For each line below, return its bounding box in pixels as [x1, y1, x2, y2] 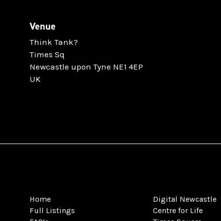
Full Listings [30, 205, 75, 215]
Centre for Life [153, 205, 203, 215]
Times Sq [30, 49, 65, 59]
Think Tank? [30, 37, 78, 47]
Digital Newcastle [153, 194, 217, 204]
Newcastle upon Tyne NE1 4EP [30, 61, 143, 72]
